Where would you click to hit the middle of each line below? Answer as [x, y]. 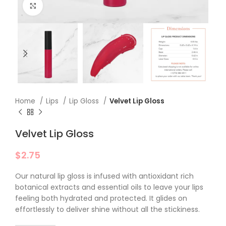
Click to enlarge [70, 5]
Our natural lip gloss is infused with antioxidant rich [104, 176]
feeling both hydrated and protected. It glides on [101, 199]
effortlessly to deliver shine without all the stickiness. [107, 210]
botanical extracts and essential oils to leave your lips [109, 187]
